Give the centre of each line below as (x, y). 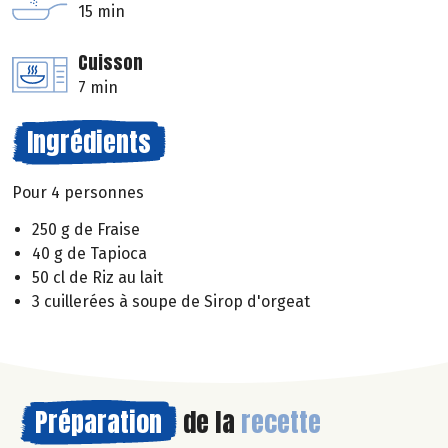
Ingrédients (89, 142)
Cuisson (110, 63)
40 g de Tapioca (89, 254)
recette (281, 422)
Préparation (98, 422)
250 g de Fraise (86, 230)
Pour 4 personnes (78, 193)
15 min (101, 12)
